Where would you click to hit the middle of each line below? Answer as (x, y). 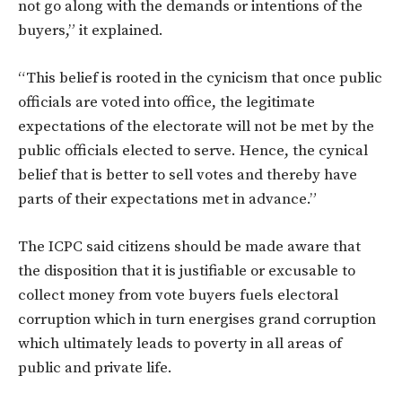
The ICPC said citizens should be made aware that (189, 246)
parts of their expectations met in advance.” (167, 199)
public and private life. (95, 367)
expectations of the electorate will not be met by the (196, 126)
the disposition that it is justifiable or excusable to (187, 271)
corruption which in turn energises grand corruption (197, 319)
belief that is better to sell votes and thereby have (188, 175)
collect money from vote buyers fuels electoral (178, 295)
